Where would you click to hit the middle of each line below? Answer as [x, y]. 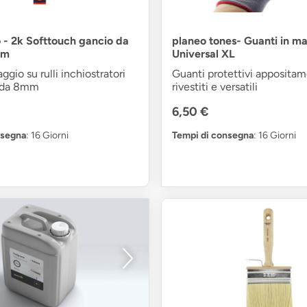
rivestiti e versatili [214, 87]
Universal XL [203, 54]
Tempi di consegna [212, 136]
